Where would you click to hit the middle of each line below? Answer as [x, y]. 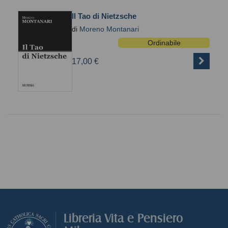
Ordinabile [164, 42]
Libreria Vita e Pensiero [123, 218]
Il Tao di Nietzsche [104, 16]
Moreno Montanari [109, 29]
